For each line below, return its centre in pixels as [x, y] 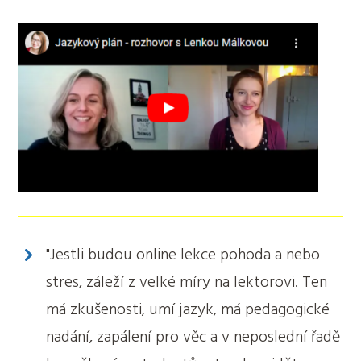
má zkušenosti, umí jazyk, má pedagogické [188, 310]
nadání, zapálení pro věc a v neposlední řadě [193, 337]
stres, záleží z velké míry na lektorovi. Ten [187, 282]
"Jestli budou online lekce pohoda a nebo [183, 255]
